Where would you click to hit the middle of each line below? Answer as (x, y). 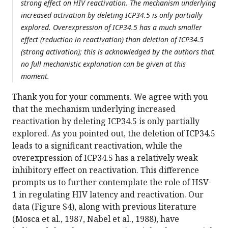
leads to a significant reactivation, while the (97, 146)
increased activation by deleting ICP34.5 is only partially (112, 15)
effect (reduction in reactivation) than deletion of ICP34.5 (112, 40)
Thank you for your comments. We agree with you (110, 97)
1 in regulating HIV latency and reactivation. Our (108, 195)
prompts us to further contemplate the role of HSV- (112, 182)
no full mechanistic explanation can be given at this (103, 64)
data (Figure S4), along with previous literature (104, 207)
